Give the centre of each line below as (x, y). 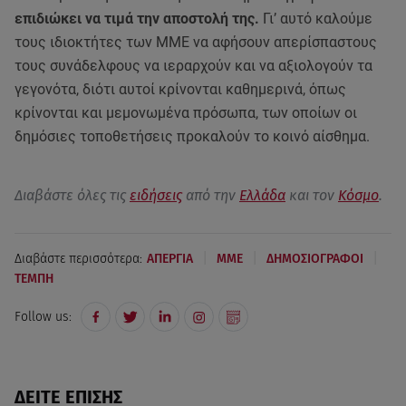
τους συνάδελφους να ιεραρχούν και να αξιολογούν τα (193, 66)
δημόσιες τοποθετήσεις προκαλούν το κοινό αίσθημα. (192, 136)
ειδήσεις (156, 195)
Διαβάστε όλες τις (72, 195)
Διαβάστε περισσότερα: (78, 258)
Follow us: (43, 317)
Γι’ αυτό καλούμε (316, 19)
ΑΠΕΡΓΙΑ (170, 258)
